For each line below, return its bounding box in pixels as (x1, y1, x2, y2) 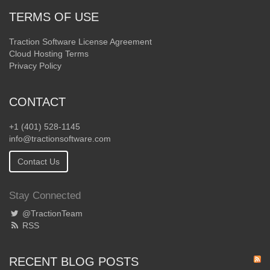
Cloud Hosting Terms (9, 48, 89, 58)
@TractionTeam (20, 208, 83, 218)
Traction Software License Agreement (9, 36, 152, 46)
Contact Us (17, 156, 60, 166)
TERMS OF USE (9, 10, 99, 24)
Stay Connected (9, 189, 81, 201)
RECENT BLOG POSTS (9, 254, 142, 268)
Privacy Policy (9, 60, 61, 71)
